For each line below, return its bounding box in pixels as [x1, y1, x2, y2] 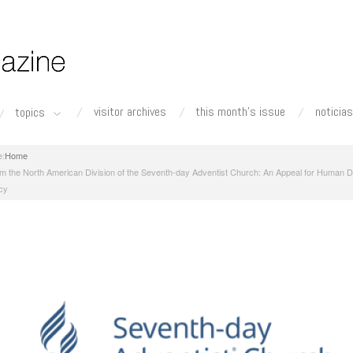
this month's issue [195, 103, 286, 120]
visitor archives [93, 103, 166, 120]
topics [15, 104, 49, 121]
